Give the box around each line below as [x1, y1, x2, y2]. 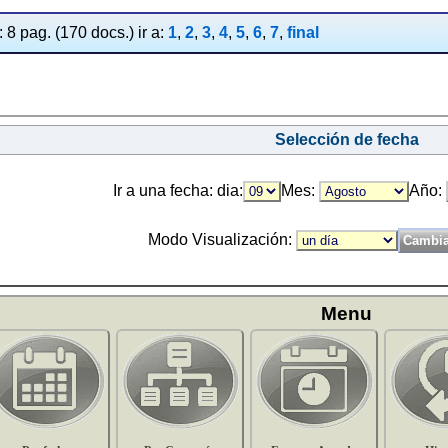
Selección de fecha [274, 130, 419, 148]
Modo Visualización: [147, 230, 296, 248]
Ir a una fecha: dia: [113, 181, 243, 199]
